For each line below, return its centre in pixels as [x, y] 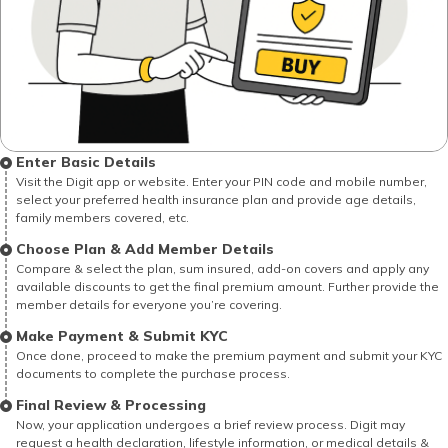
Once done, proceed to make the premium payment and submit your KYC [229, 355]
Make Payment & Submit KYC [122, 335]
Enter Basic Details [86, 161]
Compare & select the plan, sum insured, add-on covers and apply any [222, 268]
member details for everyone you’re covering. [149, 304]
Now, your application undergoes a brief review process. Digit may [210, 424]
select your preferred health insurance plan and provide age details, [216, 199]
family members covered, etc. [102, 217]
